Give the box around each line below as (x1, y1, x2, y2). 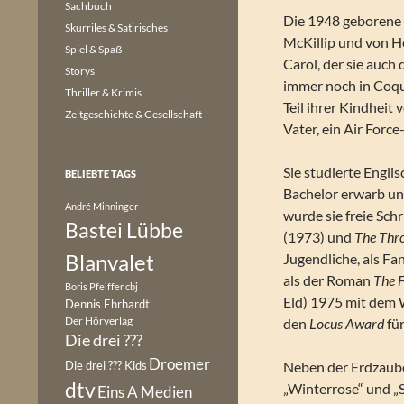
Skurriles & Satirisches (65, 21, 168, 34)
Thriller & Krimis (65, 86, 142, 99)
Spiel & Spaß (65, 42, 122, 56)
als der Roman (283, 271, 374, 289)
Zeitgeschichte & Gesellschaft (65, 107, 202, 121)
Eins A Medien (97, 382, 192, 401)
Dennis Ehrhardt (65, 297, 150, 311)
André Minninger (65, 200, 138, 212)
